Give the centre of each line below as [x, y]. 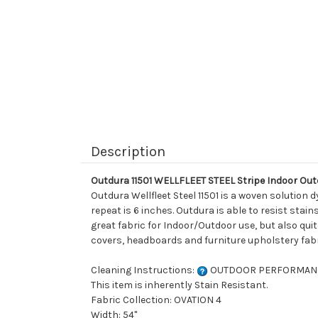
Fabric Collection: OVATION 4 [156, 300]
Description [128, 152]
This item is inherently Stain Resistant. [179, 285]
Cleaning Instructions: [144, 270]
